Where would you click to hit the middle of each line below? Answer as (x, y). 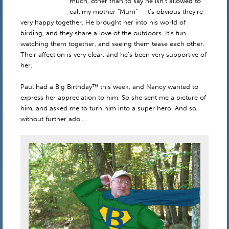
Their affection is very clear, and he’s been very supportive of (113, 54)
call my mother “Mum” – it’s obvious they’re (136, 11)
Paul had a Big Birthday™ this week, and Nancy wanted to (109, 87)
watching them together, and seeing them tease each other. (112, 43)
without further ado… (52, 119)
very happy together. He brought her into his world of (103, 22)
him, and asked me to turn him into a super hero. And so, (109, 108)
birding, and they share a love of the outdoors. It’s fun (103, 33)
